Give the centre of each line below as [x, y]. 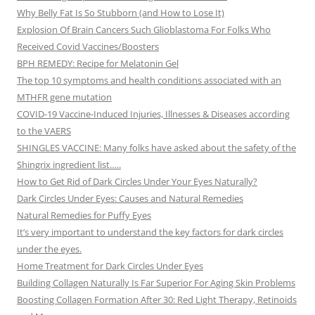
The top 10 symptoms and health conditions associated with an [149, 81]
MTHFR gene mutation [64, 97]
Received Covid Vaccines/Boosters [88, 47]
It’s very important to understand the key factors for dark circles [150, 232]
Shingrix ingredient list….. [69, 165]
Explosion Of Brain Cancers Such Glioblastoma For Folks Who [144, 30]
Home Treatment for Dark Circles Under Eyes [110, 266]
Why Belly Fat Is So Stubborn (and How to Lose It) [121, 13]
